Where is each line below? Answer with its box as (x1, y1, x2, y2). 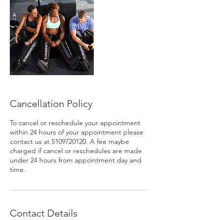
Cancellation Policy (10, 98, 92, 110)
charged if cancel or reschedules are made (10, 146, 142, 155)
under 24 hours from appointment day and (10, 156, 141, 165)
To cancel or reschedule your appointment (10, 118, 140, 127)
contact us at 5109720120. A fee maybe (10, 137, 129, 146)
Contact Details (10, 207, 78, 219)
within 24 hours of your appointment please (10, 128, 143, 137)
